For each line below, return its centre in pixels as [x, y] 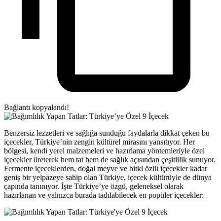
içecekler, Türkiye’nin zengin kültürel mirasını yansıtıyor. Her [99, 142]
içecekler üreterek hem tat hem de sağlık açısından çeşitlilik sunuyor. [110, 159]
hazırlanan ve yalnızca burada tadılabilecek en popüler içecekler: [104, 195]
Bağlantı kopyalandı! [37, 107]
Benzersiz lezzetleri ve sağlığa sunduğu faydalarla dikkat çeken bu [107, 133]
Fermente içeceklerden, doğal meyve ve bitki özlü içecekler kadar [106, 168]
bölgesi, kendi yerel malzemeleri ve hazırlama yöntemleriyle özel [104, 150]
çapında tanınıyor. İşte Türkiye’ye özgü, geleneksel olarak [94, 186]
